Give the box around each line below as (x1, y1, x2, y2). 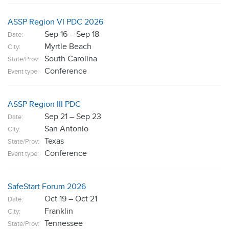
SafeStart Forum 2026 (8, 181, 86, 192)
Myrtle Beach (44, 41, 91, 52)
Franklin (44, 206, 73, 216)
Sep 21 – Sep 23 (44, 111, 101, 122)
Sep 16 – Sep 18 (44, 29, 99, 39)
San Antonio (44, 124, 88, 134)
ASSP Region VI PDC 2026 (8, 17, 103, 27)
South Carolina (44, 54, 97, 64)
